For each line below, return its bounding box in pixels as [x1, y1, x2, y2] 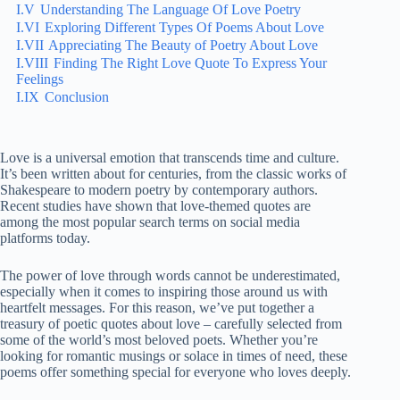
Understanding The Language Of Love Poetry [40, 2, 301, 17]
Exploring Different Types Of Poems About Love [45, 20, 324, 35]
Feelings [16, 71, 63, 87]
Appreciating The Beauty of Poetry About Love [48, 37, 318, 53]
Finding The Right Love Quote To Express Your [54, 55, 327, 71]
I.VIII [16, 55, 48, 71]
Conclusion [45, 89, 109, 104]
